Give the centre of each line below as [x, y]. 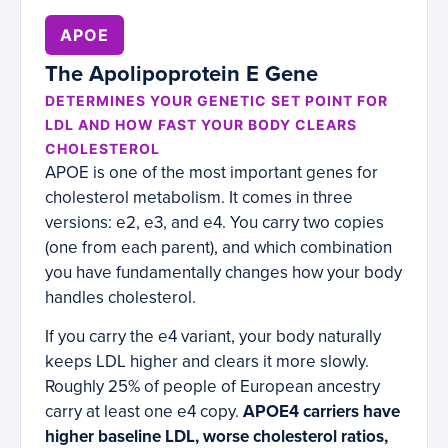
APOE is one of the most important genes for [211, 173]
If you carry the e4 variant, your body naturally [213, 337]
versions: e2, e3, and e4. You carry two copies [214, 223]
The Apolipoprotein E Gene [181, 74]
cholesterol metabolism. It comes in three [199, 198]
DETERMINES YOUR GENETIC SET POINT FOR [216, 101]
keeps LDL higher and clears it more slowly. [207, 362]
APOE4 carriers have [321, 412]
